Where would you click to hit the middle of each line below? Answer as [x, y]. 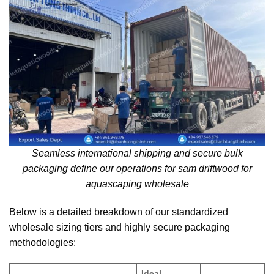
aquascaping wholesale [137, 184]
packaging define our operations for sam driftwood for [137, 168]
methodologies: [43, 242]
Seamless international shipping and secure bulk [137, 153]
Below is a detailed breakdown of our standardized [119, 212]
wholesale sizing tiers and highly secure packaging [120, 227]
